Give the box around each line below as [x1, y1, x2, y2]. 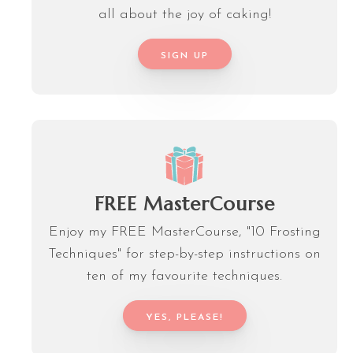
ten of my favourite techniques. [87, 269, 282, 284]
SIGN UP [160, 50, 209, 61]
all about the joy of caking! [98, 6, 271, 22]
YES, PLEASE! [145, 313, 224, 323]
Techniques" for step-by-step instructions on [48, 247, 321, 262]
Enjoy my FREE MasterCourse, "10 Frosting [48, 225, 321, 240]
